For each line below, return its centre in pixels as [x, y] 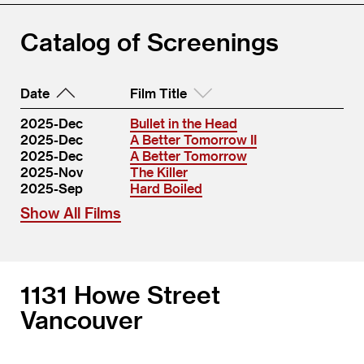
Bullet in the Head [184, 123]
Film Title [158, 93]
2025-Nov [52, 172]
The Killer [159, 172]
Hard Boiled [166, 188]
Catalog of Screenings [149, 41]
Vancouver [82, 319]
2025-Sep [52, 188]
